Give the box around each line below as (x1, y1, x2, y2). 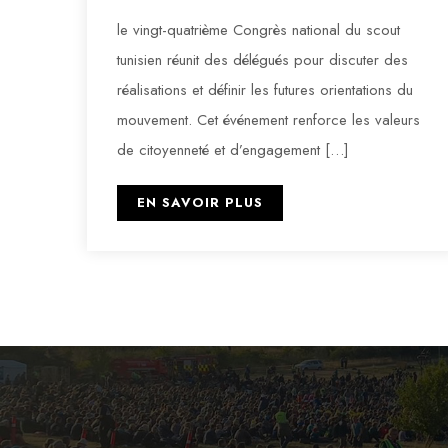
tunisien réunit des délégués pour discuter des (117, 49, 408, 72)
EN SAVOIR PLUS (137, 193, 263, 213)
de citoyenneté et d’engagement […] (117, 139, 349, 162)
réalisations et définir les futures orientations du (117, 79, 413, 102)
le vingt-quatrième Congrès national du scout (117, 19, 400, 42)
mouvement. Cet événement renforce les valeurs (117, 109, 420, 132)
